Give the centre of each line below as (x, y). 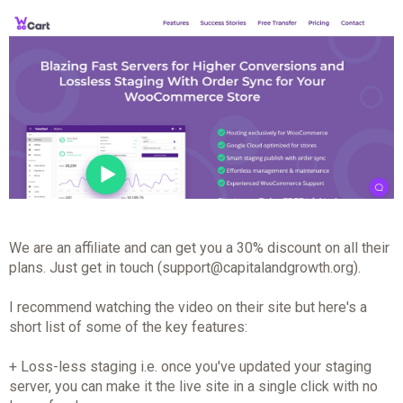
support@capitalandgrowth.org (257, 268)
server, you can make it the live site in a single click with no (193, 387)
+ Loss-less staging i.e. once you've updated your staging (190, 367)
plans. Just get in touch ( (85, 268)
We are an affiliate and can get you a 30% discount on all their (199, 248)
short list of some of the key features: (128, 327)
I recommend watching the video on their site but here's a (188, 308)
